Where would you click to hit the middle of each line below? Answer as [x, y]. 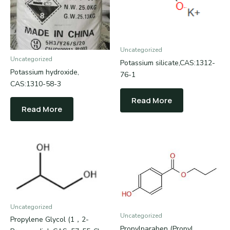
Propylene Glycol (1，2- [50, 220]
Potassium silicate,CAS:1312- [168, 63]
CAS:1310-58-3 [36, 84]
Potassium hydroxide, [45, 72]
